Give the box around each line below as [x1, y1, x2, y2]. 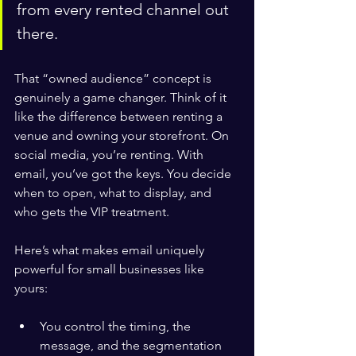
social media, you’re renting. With [14, 147, 207, 162]
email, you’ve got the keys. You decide [14, 166, 234, 181]
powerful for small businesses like [14, 261, 207, 277]
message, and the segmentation [40, 338, 222, 353]
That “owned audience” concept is [14, 71, 215, 86]
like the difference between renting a [14, 109, 226, 124]
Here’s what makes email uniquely [14, 242, 207, 257]
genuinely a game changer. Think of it [14, 90, 230, 105]
